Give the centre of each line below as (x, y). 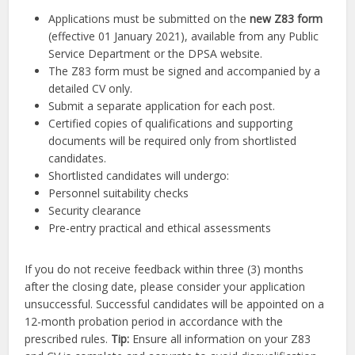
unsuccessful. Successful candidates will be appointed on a (175, 304)
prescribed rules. (68, 339)
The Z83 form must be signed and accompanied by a (185, 71)
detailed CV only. (91, 89)
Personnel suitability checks (119, 193)
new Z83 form (286, 19)
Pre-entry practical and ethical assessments (160, 228)
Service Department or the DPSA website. (156, 54)
